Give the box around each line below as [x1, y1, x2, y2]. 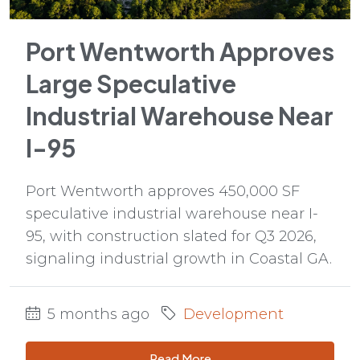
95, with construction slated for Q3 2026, [26, 227, 317, 245]
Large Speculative [26, 67, 236, 99]
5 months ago [43, 305, 149, 323]
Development [183, 305, 284, 323]
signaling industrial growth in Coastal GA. [26, 249, 332, 268]
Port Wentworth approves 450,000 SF [26, 182, 300, 200]
